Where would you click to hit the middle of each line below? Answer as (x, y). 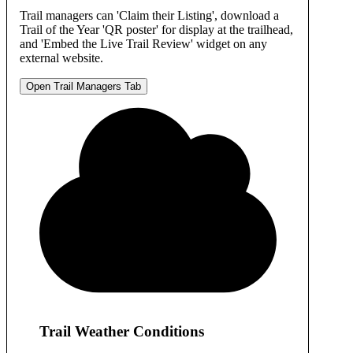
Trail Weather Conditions (121, 332)
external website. (61, 58)
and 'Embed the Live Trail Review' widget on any (143, 44)
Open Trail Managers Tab (84, 87)
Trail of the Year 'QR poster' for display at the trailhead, (156, 30)
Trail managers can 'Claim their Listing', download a (149, 16)
